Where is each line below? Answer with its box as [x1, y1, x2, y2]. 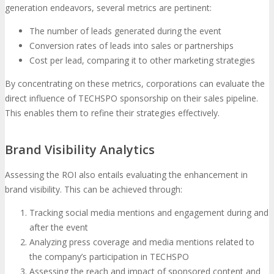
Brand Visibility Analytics [5, 141, 155, 158]
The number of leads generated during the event [29, 24, 221, 37]
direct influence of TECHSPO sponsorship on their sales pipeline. [5, 92, 258, 104]
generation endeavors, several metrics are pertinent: [5, 1, 212, 13]
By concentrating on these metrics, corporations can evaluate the [5, 77, 265, 89]
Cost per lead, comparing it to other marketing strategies [29, 54, 255, 66]
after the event [29, 221, 88, 234]
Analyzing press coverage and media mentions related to [29, 236, 254, 248]
